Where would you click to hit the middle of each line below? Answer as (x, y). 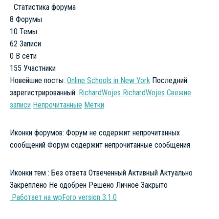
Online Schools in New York (109, 80)
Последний (170, 80)
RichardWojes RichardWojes (122, 92)
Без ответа (69, 173)
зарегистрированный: (44, 92)
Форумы (29, 19)
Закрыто (154, 185)
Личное (127, 185)
